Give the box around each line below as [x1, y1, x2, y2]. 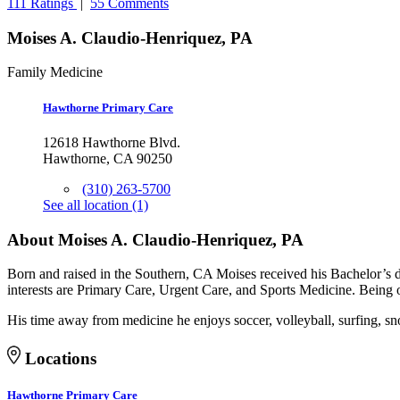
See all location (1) [43, 196, 148, 212]
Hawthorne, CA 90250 [43, 150, 172, 166]
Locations [21, 348, 96, 368]
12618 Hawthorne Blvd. [43, 134, 180, 150]
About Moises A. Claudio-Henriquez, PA [7, 229, 304, 249]
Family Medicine [7, 64, 103, 80]
